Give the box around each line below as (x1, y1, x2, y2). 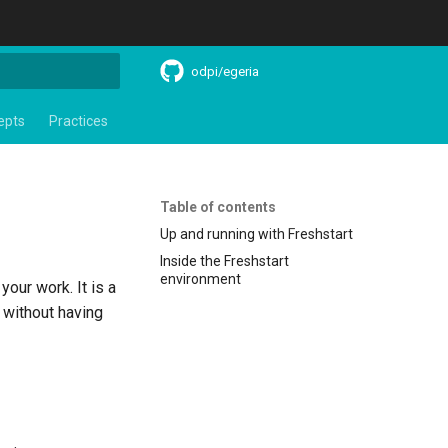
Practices (49, 113, 108, 129)
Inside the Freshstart (160, 252, 289, 269)
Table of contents (160, 199, 276, 215)
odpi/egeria (191, 63, 259, 79)
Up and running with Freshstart (160, 225, 353, 242)
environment (160, 270, 241, 287)
